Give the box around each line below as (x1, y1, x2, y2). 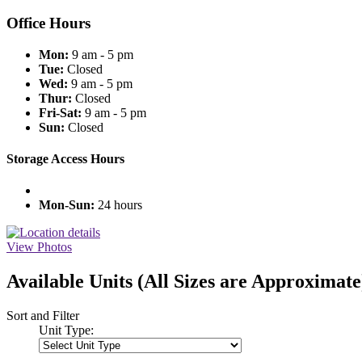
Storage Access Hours (6, 152, 124, 166)
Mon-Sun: (39, 198, 95, 213)
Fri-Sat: (39, 105, 82, 120)
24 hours (95, 198, 142, 213)
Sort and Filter (6, 309, 79, 323)
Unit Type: (39, 323, 94, 338)
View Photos (6, 240, 72, 255)
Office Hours (6, 15, 90, 32)
